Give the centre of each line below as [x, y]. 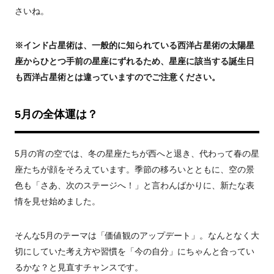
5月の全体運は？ [56, 114]
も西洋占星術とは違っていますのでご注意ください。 [117, 77]
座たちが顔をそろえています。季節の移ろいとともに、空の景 [135, 169]
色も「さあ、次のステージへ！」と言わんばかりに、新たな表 [135, 185]
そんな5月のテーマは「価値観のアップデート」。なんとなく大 [137, 235]
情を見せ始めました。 [57, 201]
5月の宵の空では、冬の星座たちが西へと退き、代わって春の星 [137, 154]
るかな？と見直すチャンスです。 [79, 267]
